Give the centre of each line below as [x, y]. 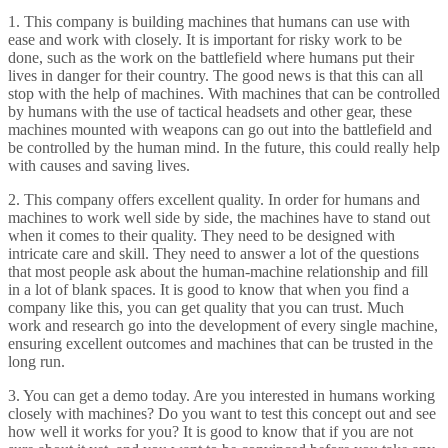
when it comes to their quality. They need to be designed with [201, 236]
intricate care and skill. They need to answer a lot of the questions [213, 254]
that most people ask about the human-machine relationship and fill [218, 272]
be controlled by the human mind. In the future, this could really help [224, 148]
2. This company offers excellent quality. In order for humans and [214, 200]
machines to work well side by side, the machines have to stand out [219, 218]
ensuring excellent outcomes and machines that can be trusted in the [220, 344]
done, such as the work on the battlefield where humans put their [211, 58]
